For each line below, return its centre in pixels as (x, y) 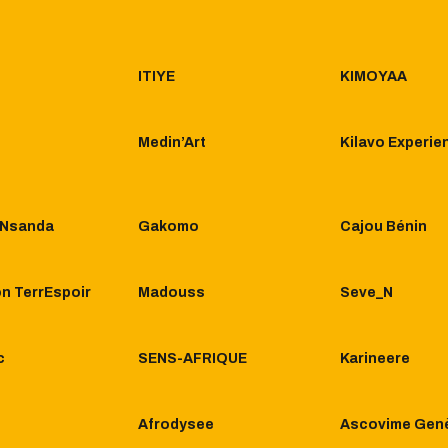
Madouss (171, 293)
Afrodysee (176, 425)
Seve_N (366, 293)
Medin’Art (172, 143)
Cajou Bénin (383, 227)
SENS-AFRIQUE (192, 359)
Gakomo (168, 227)
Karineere (375, 359)
